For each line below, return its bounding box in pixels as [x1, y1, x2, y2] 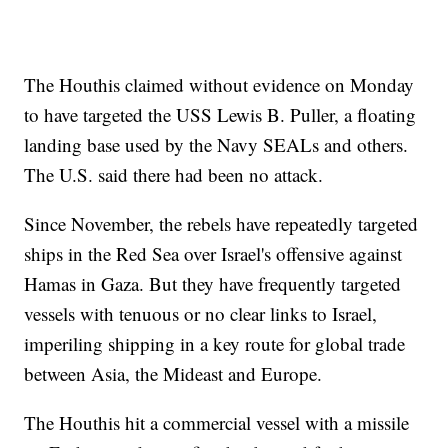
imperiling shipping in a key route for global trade [24, 331, 406, 357]
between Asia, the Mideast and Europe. [24, 361, 323, 387]
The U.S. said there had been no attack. [24, 162, 324, 188]
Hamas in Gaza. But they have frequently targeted [24, 271, 402, 297]
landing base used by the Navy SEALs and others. [24, 132, 409, 158]
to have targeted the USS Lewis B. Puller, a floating [24, 102, 417, 128]
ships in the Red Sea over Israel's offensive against [24, 241, 403, 267]
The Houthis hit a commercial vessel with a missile [24, 410, 410, 436]
